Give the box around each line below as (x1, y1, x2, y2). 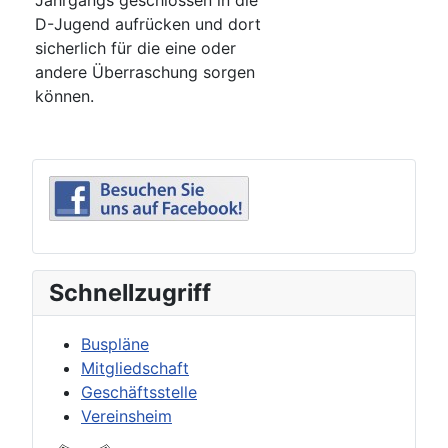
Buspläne (81, 334, 149, 355)
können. (35, 86, 94, 107)
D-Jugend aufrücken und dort (35, 14, 261, 35)
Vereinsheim (81, 406, 172, 427)
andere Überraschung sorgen (35, 62, 255, 83)
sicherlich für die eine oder (35, 38, 236, 59)
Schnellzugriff (49, 278, 211, 308)
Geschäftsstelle (81, 382, 197, 403)
